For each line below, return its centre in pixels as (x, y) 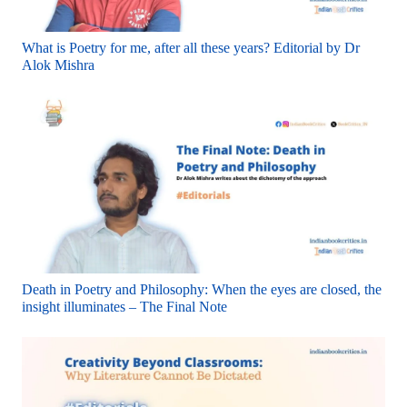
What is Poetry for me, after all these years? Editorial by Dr (191, 48)
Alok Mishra (58, 65)
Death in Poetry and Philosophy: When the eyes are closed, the (202, 290)
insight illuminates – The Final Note (124, 307)
